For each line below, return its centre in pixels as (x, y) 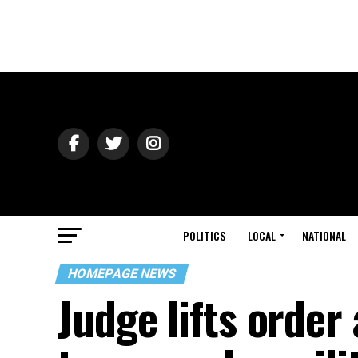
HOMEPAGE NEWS (122, 274)
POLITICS (204, 235)
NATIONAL (324, 235)
